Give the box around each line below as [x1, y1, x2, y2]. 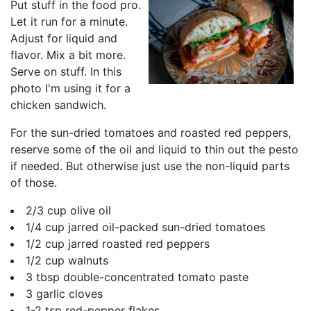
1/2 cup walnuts [26, 253, 108, 268]
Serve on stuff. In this [10, 65, 121, 79]
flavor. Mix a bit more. [10, 48, 126, 62]
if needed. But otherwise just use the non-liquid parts [10, 159, 289, 174]
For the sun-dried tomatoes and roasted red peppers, [10, 126, 291, 140]
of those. [10, 176, 57, 190]
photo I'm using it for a [10, 81, 131, 96]
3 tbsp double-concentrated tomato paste [26, 270, 249, 285]
